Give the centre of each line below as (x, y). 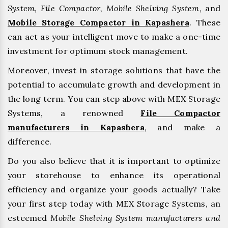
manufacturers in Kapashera (76, 127)
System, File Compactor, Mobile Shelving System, (107, 8)
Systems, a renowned (74, 113)
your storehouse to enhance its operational (114, 175)
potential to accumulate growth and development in (114, 84)
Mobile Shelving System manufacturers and (135, 218)
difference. (31, 141)
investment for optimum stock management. (99, 51)
